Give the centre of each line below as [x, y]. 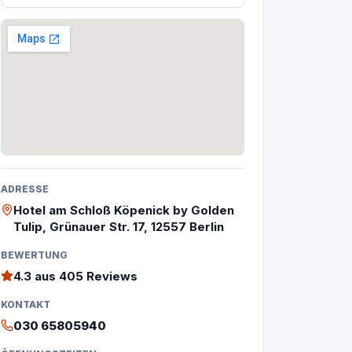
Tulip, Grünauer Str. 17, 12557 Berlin [119, 227]
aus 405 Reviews [84, 276]
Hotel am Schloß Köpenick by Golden [124, 210]
